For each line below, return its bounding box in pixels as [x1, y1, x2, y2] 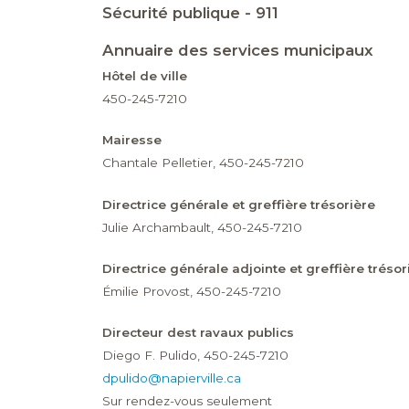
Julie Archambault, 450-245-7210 [101, 219, 302, 235]
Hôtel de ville [101, 68, 187, 84]
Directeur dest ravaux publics [101, 324, 294, 340]
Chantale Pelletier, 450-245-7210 [101, 155, 304, 171]
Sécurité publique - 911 [101, 4, 278, 23]
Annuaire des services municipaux [101, 40, 373, 59]
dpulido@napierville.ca [101, 370, 241, 385]
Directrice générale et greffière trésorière [101, 196, 375, 212]
